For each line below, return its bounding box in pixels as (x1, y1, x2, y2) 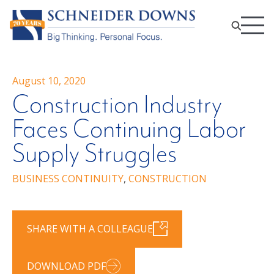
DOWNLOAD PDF (27, 259, 106, 273)
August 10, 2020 (12, 73, 86, 87)
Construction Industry (12, 90, 222, 120)
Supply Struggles (12, 139, 177, 169)
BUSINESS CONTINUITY (12, 171, 124, 185)
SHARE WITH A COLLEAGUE (27, 222, 153, 236)
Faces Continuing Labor (12, 114, 246, 144)
